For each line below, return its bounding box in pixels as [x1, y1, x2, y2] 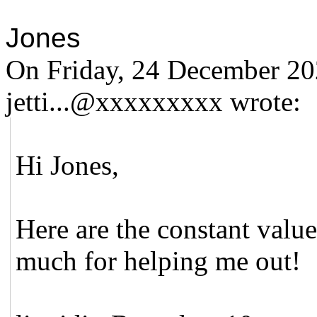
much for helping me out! [16, 245, 301, 276]
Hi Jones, [16, 149, 120, 180]
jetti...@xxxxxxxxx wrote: [6, 86, 301, 117]
